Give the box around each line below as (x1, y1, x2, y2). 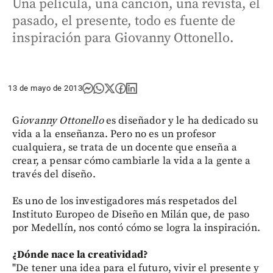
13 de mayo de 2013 (8, 83, 82, 93)
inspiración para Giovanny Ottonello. (12, 30, 235, 46)
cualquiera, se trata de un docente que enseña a (12, 141, 238, 154)
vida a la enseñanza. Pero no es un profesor (12, 127, 216, 141)
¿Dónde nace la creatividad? (12, 248, 149, 261)
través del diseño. (12, 168, 96, 181)
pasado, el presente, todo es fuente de (12, 13, 236, 29)
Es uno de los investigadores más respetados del (12, 194, 238, 208)
